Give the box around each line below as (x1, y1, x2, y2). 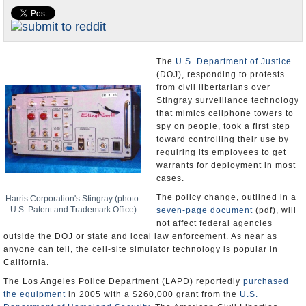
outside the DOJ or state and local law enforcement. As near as (3, 218, 277, 227)
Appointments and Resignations (10, 15, 136, 25)
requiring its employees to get (156, 134, 286, 143)
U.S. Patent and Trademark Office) (10, 191, 137, 201)
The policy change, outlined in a (156, 179, 296, 189)
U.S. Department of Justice (176, 43, 292, 53)
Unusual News (10, 39, 67, 49)
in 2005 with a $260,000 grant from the (66, 276, 240, 286)
